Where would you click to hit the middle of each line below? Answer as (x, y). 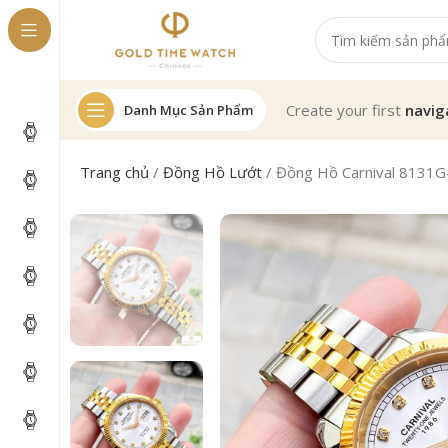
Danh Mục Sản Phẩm (188, 109)
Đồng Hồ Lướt (213, 172)
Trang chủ (115, 172)
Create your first (345, 110)
